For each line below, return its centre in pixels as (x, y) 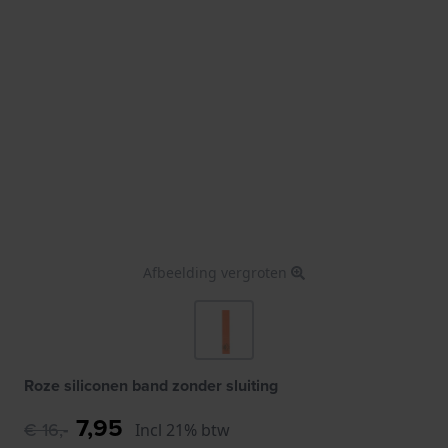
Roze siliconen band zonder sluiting (151, 385)
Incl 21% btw (182, 429)
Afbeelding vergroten (217, 272)
